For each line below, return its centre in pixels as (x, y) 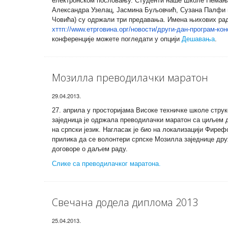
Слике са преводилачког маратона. (106, 164)
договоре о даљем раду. (90, 149)
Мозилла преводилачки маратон (130, 78)
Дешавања (198, 39)
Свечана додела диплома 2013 (125, 202)
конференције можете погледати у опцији (117, 39)
